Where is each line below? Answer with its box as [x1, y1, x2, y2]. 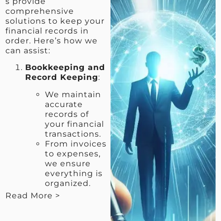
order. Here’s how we [5, 36, 98, 46]
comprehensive [5, 6, 74, 16]
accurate [45, 99, 83, 109]
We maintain [45, 89, 102, 99]
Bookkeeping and [25, 63, 106, 73]
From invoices [45, 139, 107, 148]
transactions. [45, 129, 102, 139]
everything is [45, 168, 103, 178]
